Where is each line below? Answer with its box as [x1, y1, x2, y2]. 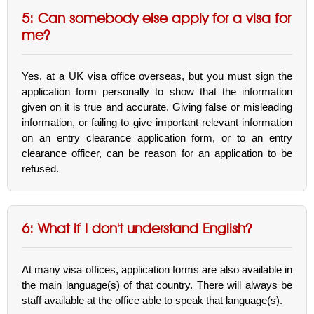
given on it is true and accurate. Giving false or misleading [22, 101, 292, 113]
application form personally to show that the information [22, 86, 292, 97]
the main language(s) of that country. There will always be [22, 279, 292, 291]
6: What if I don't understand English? [22, 220, 252, 237]
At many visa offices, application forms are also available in [22, 264, 292, 275]
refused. [22, 163, 59, 175]
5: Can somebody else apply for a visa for [22, 10, 291, 27]
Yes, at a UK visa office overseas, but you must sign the [22, 70, 292, 82]
